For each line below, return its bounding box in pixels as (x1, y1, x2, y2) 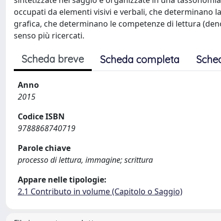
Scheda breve (22, 53, 84, 65)
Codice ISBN (18, 111, 65, 122)
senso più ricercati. (14, 30, 84, 41)
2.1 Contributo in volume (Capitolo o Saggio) (18, 186, 183, 197)
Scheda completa (100, 53, 180, 66)
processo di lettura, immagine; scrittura (18, 154, 153, 165)
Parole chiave (18, 143, 71, 153)
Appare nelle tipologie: (18, 174, 107, 185)
